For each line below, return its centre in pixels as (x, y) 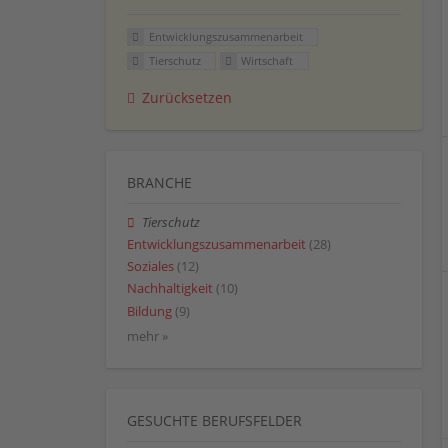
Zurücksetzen (187, 97)
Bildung (149, 311)
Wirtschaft (267, 61)
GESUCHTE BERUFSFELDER (214, 420)
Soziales (150, 267)
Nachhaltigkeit (170, 289)
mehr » (147, 336)
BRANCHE (159, 182)
